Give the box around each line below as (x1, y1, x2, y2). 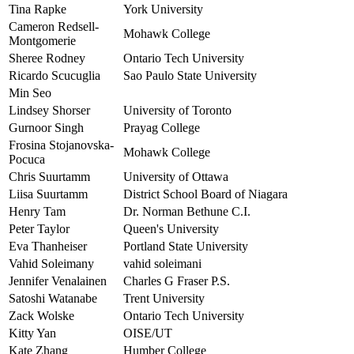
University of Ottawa (123, 170, 228, 184)
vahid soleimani (123, 257, 201, 271)
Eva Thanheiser (9, 239, 87, 254)
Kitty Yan (9, 326, 56, 341)
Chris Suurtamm (9, 170, 90, 184)
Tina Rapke (9, 2, 66, 17)
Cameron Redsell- (9, 20, 99, 34)
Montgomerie (9, 34, 76, 48)
